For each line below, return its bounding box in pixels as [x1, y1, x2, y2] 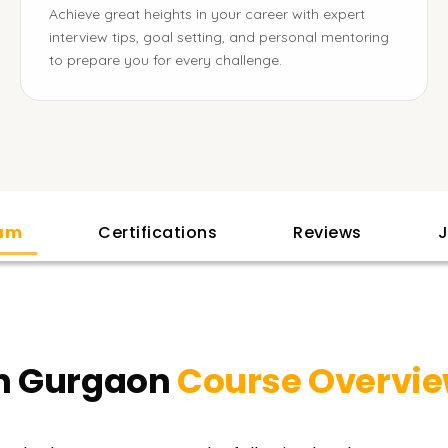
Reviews [293, 221, 362, 244]
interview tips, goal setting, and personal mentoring [49, 28, 389, 46]
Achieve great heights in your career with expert [49, 5, 365, 23]
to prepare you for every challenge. [49, 51, 282, 69]
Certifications [98, 221, 217, 244]
